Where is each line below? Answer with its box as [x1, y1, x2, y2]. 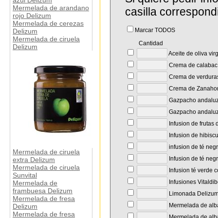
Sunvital [13, 171, 37, 180]
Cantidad [126, 40, 163, 47]
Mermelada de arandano [13, 4, 89, 12]
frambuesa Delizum [13, 187, 73, 195]
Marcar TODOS [135, 27, 175, 34]
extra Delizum [13, 156, 55, 164]
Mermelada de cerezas [13, 19, 84, 28]
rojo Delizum [13, 12, 51, 20]
